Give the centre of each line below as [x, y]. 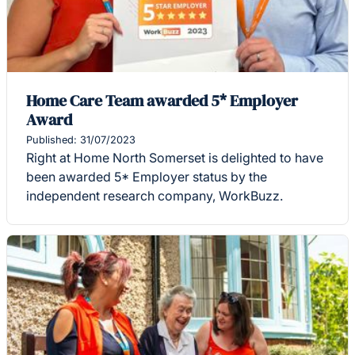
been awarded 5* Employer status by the [147, 177]
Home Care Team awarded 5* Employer [162, 101]
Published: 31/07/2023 [81, 140]
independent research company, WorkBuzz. [155, 196]
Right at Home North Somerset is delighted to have [175, 158]
